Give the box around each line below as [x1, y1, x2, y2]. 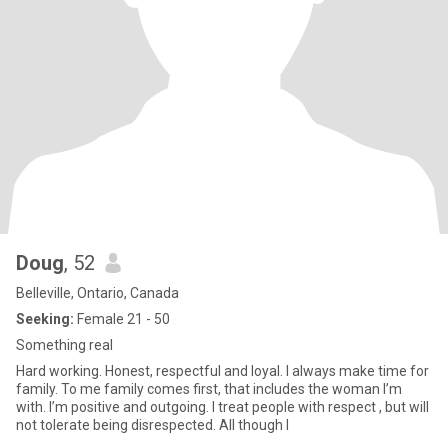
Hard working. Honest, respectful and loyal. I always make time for [16, 363, 429, 379]
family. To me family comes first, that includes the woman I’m [16, 381, 402, 397]
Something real [16, 337, 113, 353]
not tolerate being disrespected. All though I [16, 417, 289, 433]
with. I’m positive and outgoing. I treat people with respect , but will [16, 399, 49, 415]
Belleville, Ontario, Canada [16, 285, 179, 301]
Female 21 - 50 [74, 311, 170, 327]
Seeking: [16, 311, 74, 327]
